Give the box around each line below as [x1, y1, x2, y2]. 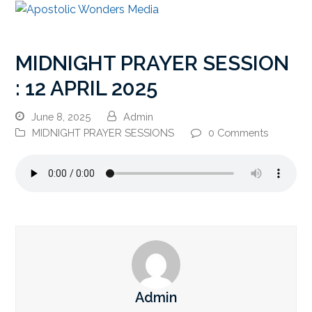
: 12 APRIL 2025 [15, 76, 158, 100]
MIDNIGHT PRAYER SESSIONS [32, 127, 175, 139]
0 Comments [208, 127, 269, 139]
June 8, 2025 [31, 110, 91, 123]
